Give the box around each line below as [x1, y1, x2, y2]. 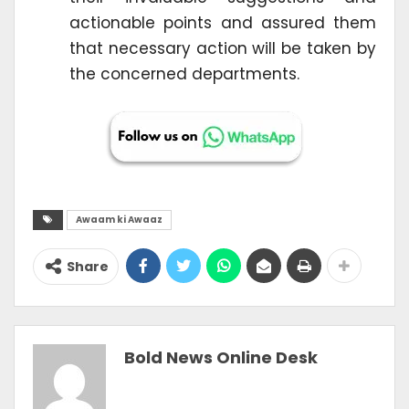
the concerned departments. [69, 62, 299, 85]
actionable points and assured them [69, 11, 376, 34]
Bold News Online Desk [124, 345, 318, 369]
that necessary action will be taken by [69, 37, 376, 59]
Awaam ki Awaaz [76, 212, 163, 226]
